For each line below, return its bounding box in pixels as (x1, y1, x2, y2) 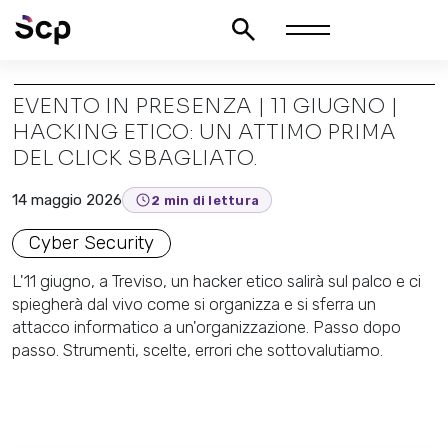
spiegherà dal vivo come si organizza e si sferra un (12, 294, 376, 314)
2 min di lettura (151, 192, 260, 208)
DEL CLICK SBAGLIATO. (12, 145, 258, 171)
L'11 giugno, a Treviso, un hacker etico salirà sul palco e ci (12, 271, 421, 291)
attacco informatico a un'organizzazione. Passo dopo (12, 317, 401, 337)
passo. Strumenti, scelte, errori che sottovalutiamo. (12, 340, 383, 360)
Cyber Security (29, 232, 154, 254)
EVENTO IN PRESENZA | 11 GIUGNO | (12, 93, 398, 119)
